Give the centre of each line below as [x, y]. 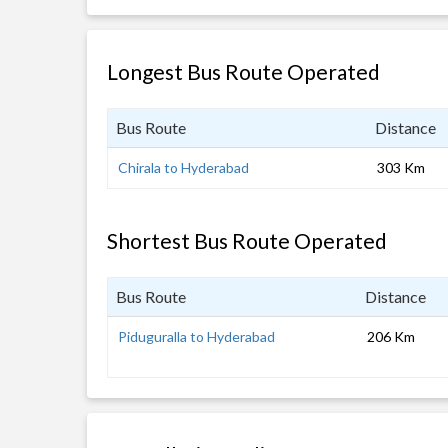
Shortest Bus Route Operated [247, 240]
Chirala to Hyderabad [183, 167]
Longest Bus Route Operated [243, 71]
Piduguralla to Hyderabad [196, 336]
